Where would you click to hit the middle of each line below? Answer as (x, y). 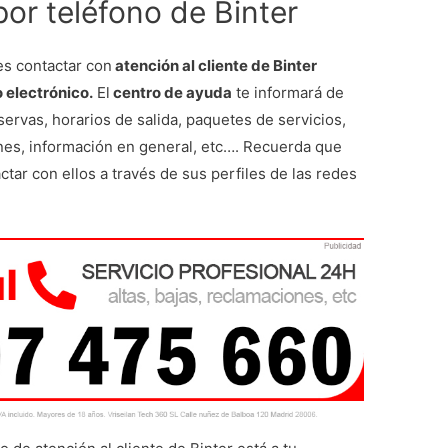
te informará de (288, 92)
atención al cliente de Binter (215, 65)
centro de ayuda (171, 92)
